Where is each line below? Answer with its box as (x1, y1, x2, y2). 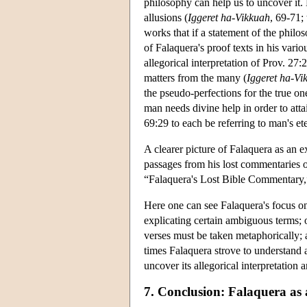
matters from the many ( (144, 71, 247, 84)
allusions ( (144, 11, 188, 23)
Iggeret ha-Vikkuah (188, 11, 270, 23)
